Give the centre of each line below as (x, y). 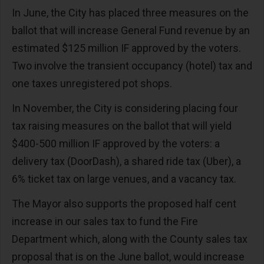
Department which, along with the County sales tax (130, 239)
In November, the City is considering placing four (125, 108)
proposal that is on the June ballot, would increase (128, 257)
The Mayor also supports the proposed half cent (124, 204)
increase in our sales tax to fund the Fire (105, 221)
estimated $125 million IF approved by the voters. (126, 48)
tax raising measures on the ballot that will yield (122, 126)
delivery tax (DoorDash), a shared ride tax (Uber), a (126, 161)
